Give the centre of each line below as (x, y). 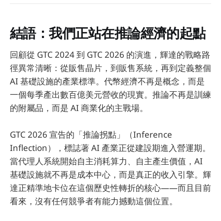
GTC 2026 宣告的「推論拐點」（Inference (91, 134)
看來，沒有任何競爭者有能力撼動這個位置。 (94, 201)
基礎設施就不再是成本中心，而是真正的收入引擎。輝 (110, 174)
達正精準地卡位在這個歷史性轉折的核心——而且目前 (110, 187)
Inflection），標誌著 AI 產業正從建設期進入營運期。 (110, 147)
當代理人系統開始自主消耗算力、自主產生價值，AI (106, 161)
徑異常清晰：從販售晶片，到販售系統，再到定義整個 (110, 68)
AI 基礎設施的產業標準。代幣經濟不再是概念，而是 (107, 81)
